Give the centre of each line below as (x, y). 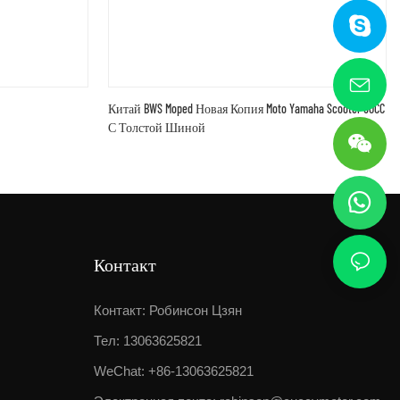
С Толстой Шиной (156, 128)
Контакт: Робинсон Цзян (167, 311)
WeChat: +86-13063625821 (173, 371)
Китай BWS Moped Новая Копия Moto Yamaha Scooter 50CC (246, 109)
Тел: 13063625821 (147, 341)
